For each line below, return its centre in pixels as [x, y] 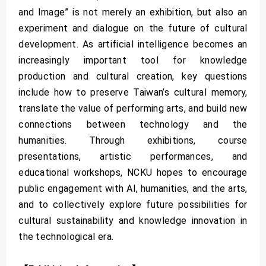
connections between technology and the [133, 124]
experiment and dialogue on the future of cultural [133, 28]
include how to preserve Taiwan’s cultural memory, [133, 92]
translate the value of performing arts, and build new [133, 108]
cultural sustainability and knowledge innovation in [133, 220]
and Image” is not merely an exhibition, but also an [133, 12]
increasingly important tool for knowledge [133, 60]
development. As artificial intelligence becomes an [133, 44]
